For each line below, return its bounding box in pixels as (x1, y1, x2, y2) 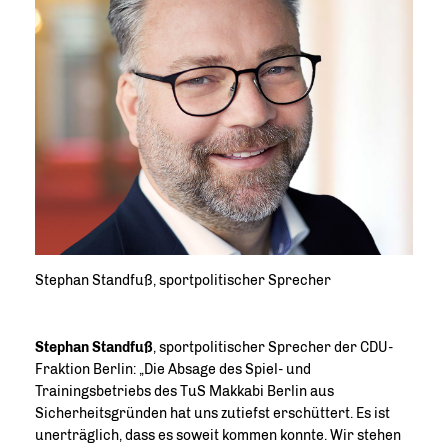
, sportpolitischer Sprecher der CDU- (153, 339, 393, 356)
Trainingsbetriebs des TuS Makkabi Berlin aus (35, 383, 334, 400)
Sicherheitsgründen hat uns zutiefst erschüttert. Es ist (35, 405, 390, 422)
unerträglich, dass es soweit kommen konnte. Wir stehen (35, 427, 401, 444)
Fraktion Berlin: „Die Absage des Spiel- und (35, 361, 311, 378)
